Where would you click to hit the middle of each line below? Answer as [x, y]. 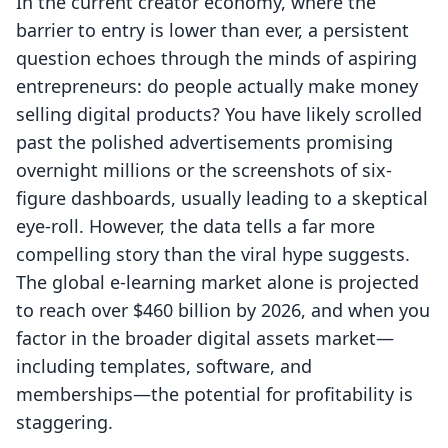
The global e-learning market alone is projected [217, 282]
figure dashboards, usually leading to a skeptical [222, 198]
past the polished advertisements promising [204, 142]
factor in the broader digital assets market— [205, 338]
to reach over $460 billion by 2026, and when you [223, 310]
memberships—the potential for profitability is [214, 394]
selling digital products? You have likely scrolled [219, 114]
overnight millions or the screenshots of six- [204, 170]
